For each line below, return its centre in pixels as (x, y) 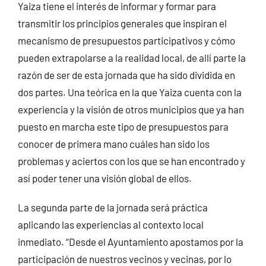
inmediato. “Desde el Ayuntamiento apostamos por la (130, 242)
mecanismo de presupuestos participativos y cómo (126, 41)
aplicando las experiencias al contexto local (110, 225)
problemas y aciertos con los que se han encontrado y (131, 161)
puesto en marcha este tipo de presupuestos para (123, 127)
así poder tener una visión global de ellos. (104, 178)
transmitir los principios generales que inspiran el (122, 23)
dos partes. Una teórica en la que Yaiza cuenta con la (129, 92)
